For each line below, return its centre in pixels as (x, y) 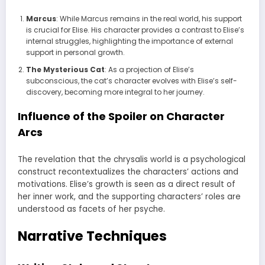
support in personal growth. (75, 52)
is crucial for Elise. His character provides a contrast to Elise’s (135, 30)
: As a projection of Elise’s (149, 69)
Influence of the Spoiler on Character (121, 116)
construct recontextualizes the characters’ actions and (128, 172)
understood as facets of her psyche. (91, 209)
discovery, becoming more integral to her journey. (115, 92)
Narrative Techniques (92, 236)
